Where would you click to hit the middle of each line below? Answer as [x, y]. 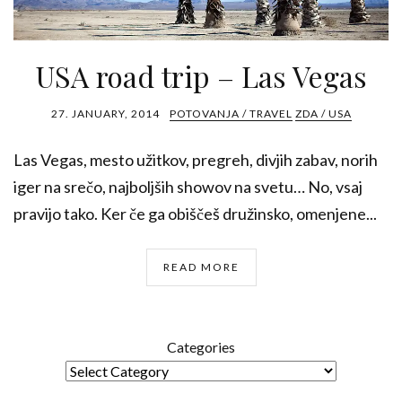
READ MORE [201, 267]
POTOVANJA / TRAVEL [231, 114]
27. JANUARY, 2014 [105, 114]
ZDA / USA [323, 114]
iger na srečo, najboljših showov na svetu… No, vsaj [188, 187]
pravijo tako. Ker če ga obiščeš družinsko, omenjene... [195, 214]
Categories [201, 347]
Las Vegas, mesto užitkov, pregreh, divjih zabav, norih [196, 160]
